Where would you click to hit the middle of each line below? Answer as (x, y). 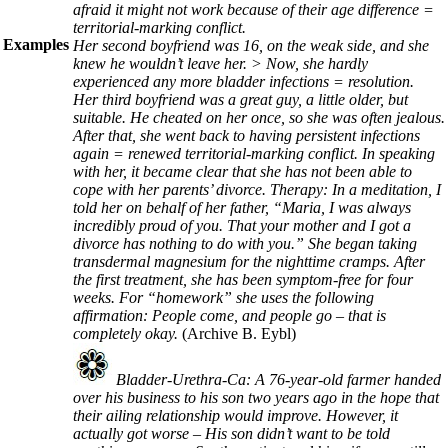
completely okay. (127, 333)
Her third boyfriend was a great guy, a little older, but (240, 99)
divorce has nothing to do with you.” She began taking (245, 243)
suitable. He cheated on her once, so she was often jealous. (259, 117)
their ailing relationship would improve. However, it (235, 415)
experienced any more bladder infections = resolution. (243, 81)
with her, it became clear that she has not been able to (242, 171)
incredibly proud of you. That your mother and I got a (242, 225)
